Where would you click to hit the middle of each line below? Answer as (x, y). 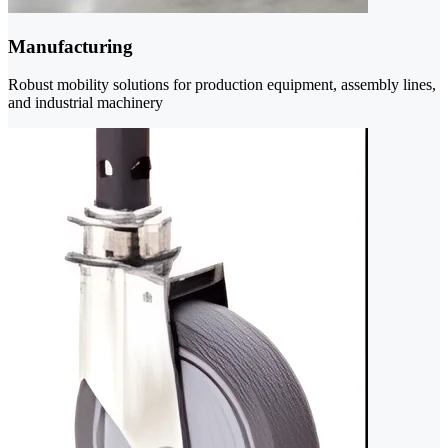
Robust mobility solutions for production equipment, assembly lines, (222, 85)
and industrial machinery (85, 103)
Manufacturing (70, 46)
